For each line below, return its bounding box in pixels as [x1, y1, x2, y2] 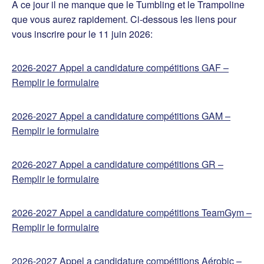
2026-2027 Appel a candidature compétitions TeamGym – [12, 206, 252, 219]
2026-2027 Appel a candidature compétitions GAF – [12, 61, 229, 74]
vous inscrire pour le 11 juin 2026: [12, 27, 153, 41]
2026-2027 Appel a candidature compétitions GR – [12, 157, 223, 171]
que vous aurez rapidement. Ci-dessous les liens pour [12, 12, 236, 26]
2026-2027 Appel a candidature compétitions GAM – [12, 109, 230, 123]
